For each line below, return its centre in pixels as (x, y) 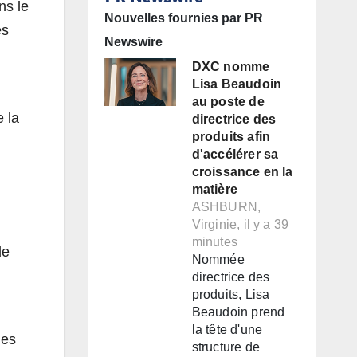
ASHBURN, (226, 207)
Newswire (133, 42)
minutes (214, 242)
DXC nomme (231, 67)
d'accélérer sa (235, 155)
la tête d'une (227, 330)
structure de (226, 347)
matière (214, 190)
